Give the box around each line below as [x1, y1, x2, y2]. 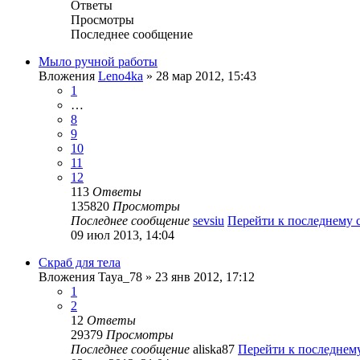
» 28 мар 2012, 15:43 [143, 68, 256, 83]
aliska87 [193, 342, 235, 356]
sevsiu [193, 213, 224, 227]
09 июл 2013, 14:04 [71, 227, 174, 242]
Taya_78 [98, 269, 142, 284]
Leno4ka [98, 68, 143, 83]
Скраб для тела [39, 255, 121, 269]
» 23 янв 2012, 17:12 [142, 269, 255, 284]
